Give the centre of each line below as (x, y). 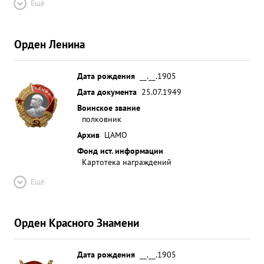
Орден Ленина (49, 44)
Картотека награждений (127, 162)
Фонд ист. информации (120, 151)
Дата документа (107, 92)
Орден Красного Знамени (77, 222)
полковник (102, 119)
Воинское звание (109, 108)
